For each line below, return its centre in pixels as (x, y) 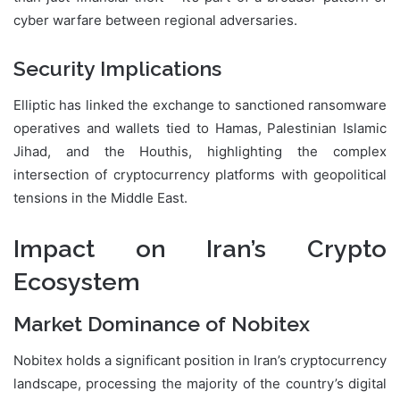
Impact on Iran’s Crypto (200, 248)
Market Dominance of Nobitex (162, 324)
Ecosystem (77, 281)
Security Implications (117, 69)
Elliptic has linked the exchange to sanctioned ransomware (200, 104)
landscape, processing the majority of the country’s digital (200, 383)
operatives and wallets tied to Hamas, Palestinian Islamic (200, 128)
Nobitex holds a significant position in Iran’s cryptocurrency (200, 360)
